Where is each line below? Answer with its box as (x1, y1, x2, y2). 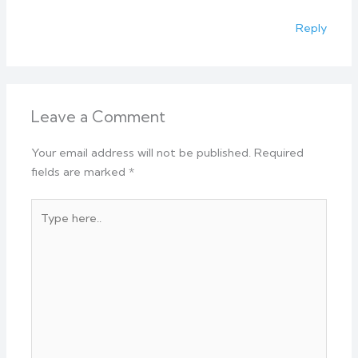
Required (254, 145, 304, 161)
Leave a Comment (31, 107, 166, 127)
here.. (30, 220, 61, 235)
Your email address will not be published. (31, 145, 252, 161)
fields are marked (31, 165, 129, 180)
